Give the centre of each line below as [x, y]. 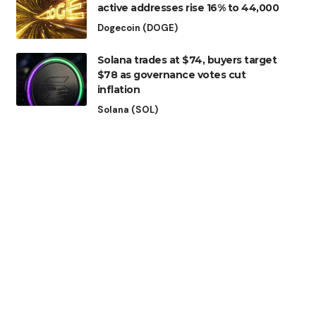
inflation [119, 90]
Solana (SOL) [127, 110]
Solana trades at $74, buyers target [187, 60]
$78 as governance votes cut [171, 75]
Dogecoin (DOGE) [137, 28]
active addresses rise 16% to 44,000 [188, 8]
